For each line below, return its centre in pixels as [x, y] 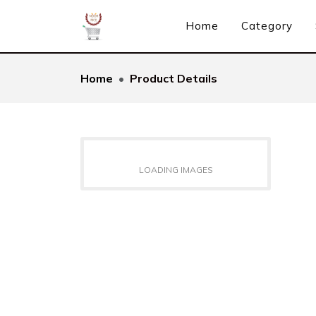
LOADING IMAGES [176, 170]
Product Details [174, 78]
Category [267, 26]
